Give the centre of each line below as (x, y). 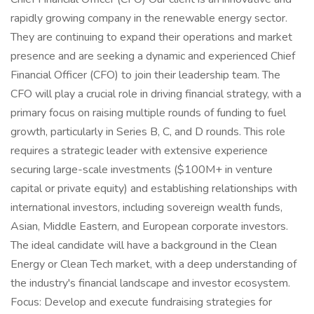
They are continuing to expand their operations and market (151, 37)
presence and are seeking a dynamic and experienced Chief (153, 56)
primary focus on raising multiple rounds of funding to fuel (148, 113)
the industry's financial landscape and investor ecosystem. (150, 283)
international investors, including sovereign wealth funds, (146, 207)
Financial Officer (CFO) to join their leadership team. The (145, 75)
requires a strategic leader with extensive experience (139, 151)
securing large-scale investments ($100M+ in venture (142, 170)
